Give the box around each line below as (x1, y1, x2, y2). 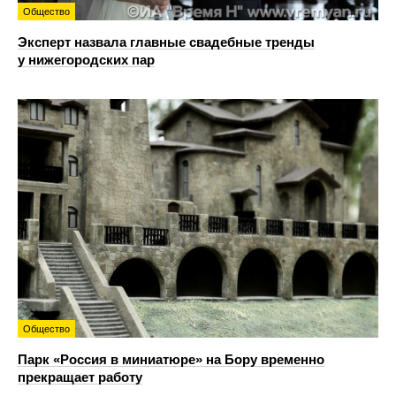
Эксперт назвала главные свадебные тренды (18, 34, 315, 49)
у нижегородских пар (18, 51, 155, 67)
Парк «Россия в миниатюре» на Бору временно (18, 351, 324, 367)
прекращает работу (18, 369, 142, 385)
